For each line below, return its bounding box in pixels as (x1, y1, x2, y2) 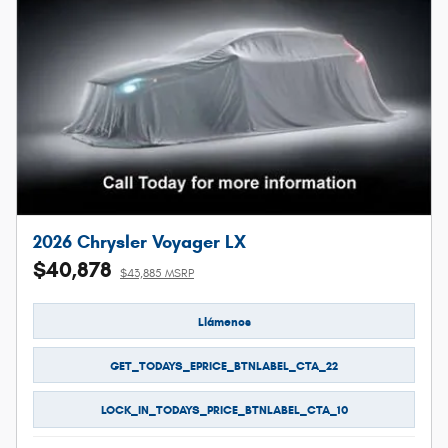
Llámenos (197, 313, 251, 329)
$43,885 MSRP (120, 265, 194, 280)
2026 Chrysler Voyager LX (33, 230, 246, 253)
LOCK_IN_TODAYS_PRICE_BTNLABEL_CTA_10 (100, 402, 348, 418)
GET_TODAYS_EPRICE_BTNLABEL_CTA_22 (110, 357, 338, 373)
